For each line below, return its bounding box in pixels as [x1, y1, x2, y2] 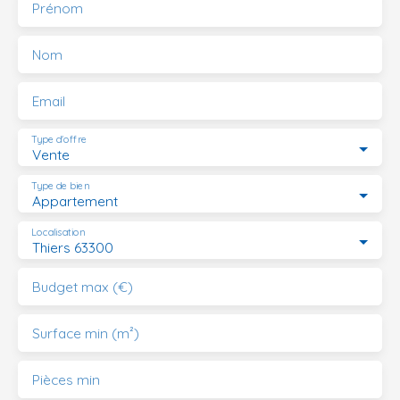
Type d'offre [31, 133, 87, 146]
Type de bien [31, 179, 89, 193]
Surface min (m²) [32, 324, 139, 343]
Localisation [31, 226, 85, 239]
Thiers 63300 [32, 238, 113, 257]
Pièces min [32, 371, 100, 389]
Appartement [32, 192, 118, 211]
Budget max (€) [32, 278, 133, 296]
